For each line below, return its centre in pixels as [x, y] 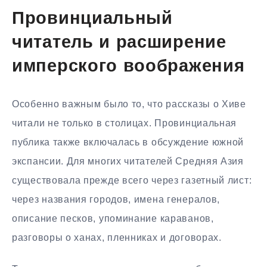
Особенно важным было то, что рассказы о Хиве [129, 104]
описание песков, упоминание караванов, [113, 218]
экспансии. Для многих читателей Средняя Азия [128, 161]
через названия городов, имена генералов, [116, 199]
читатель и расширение [119, 44]
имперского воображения [128, 67]
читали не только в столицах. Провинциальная [125, 123]
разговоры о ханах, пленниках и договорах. [117, 237]
